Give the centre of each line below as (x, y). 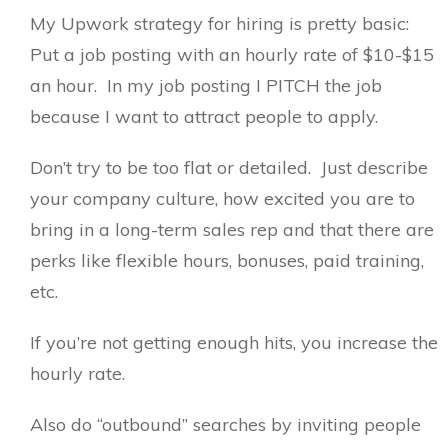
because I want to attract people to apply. (204, 116)
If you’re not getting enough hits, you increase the (234, 342)
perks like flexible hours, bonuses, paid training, (227, 260)
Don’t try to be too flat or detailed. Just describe (229, 167)
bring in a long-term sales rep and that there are (232, 229)
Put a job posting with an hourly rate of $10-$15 (232, 54)
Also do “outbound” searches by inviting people (225, 424)
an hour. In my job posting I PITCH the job (206, 85)
